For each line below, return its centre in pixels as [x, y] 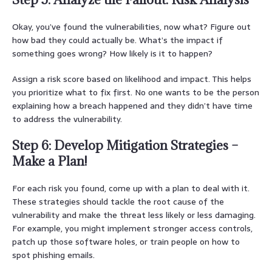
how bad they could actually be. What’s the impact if [117, 40]
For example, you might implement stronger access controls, [132, 228]
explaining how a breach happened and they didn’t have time [132, 105]
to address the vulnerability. [67, 119]
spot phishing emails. [53, 255]
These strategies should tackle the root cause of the [118, 201]
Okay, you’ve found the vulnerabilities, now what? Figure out [131, 26]
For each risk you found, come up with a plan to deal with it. [131, 188]
